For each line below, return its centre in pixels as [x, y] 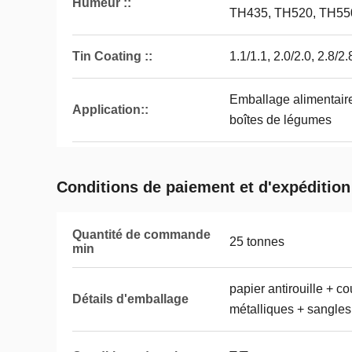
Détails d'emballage [130, 299]
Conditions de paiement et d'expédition [203, 187]
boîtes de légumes [280, 120]
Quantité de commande [141, 235]
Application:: [110, 110]
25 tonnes [257, 242]
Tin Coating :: [112, 56]
